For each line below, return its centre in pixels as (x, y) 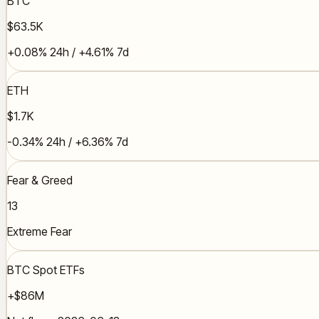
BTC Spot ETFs (46, 270)
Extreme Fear (40, 232)
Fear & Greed (40, 181)
